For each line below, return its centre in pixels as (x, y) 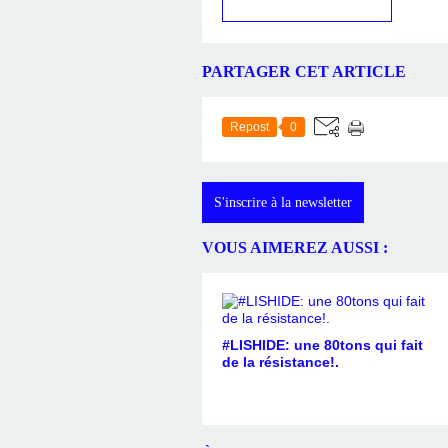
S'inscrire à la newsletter (283, 202)
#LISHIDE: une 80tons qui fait (322, 344)
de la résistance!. (280, 361)
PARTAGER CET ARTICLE (304, 72)
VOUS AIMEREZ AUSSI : (295, 248)
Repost (249, 126)
